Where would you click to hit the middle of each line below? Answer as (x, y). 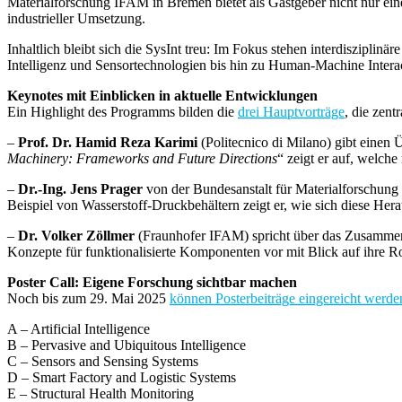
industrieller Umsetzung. (76, 19)
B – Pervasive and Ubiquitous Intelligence (128, 345)
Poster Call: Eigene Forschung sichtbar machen (152, 283)
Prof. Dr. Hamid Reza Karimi (108, 143)
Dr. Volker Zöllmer (76, 236)
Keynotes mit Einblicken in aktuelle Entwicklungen (162, 96)
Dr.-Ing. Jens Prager (80, 189)
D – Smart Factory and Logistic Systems (123, 378)
